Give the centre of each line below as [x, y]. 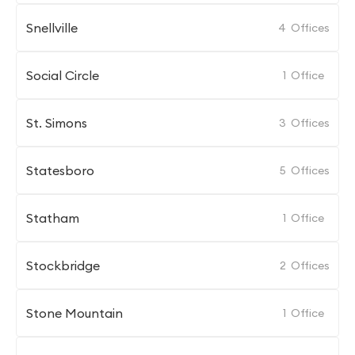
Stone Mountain [74, 313]
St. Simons [57, 123]
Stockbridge [63, 265]
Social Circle [63, 75]
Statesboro [60, 170]
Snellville [52, 28]
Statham [53, 218]
